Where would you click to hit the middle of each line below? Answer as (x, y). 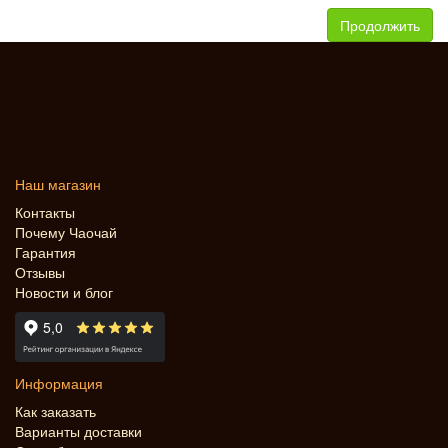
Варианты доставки (78, 430)
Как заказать (55, 410)
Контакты (45, 211)
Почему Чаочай (66, 231)
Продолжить (380, 24)
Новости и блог (64, 291)
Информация (59, 382)
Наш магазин (58, 183)
